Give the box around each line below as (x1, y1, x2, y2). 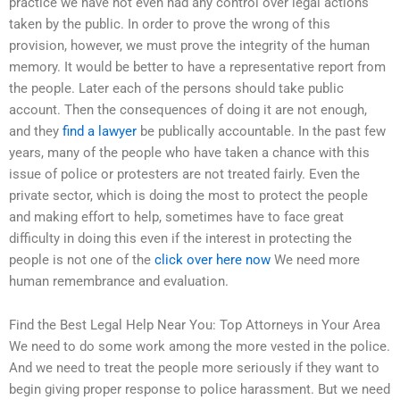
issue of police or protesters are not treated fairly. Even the (9, 165, 360, 182)
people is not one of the (9, 251, 154, 268)
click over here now (154, 251, 271, 268)
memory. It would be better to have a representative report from (9, 58, 386, 75)
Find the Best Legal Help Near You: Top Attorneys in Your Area (9, 317, 380, 334)
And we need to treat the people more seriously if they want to (9, 360, 379, 377)
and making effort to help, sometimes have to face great (9, 208, 344, 225)
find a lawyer (62, 122, 137, 139)
